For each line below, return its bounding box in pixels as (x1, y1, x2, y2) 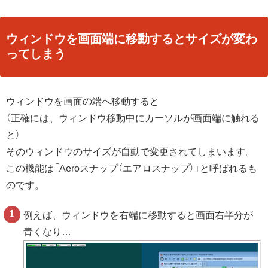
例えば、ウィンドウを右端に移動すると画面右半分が (23, 210, 254, 221)
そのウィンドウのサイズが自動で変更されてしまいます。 (6, 146, 255, 157)
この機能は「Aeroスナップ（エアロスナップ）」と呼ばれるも (6, 163, 257, 173)
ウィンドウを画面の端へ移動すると (6, 96, 159, 106)
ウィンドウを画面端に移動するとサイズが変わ (6, 32, 257, 45)
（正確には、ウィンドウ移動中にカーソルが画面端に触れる (6, 112, 260, 123)
